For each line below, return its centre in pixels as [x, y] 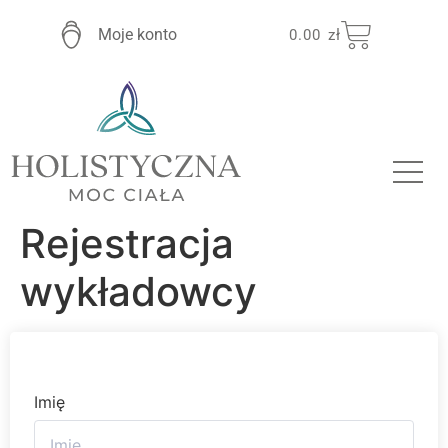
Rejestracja [127, 243]
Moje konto [138, 34]
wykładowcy [138, 291]
